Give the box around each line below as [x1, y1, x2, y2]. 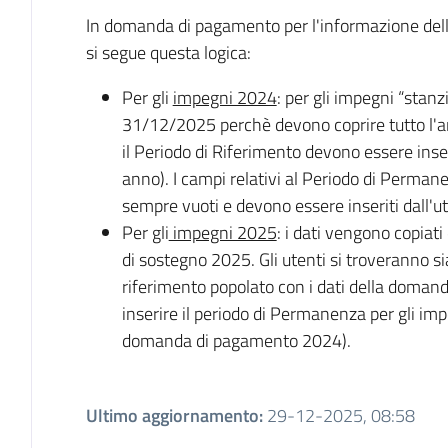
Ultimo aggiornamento [85, 401, 259, 429]
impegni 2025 [168, 218, 277, 246]
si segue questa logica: [85, 38, 255, 66]
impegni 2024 [172, 83, 277, 111]
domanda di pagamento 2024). [121, 326, 351, 354]
